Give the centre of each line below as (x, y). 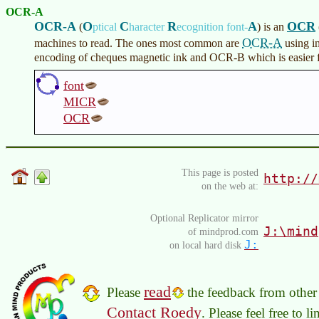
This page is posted (220, 172)
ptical (106, 27)
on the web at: (230, 186)
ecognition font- (212, 27)
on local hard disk (207, 245)
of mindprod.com (223, 231)
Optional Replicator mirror (204, 218)
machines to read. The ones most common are (138, 43)
